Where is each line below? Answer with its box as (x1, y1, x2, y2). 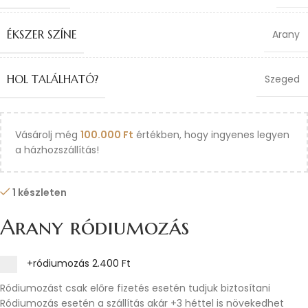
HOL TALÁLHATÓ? (7, 72, 98, 86)
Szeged (265, 72, 300, 86)
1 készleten (12, 186, 67, 199)
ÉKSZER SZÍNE (7, 27, 77, 41)
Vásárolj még (15, 128, 80, 142)
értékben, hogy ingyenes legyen (133, 128, 289, 142)
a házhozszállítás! (15, 143, 99, 157)
